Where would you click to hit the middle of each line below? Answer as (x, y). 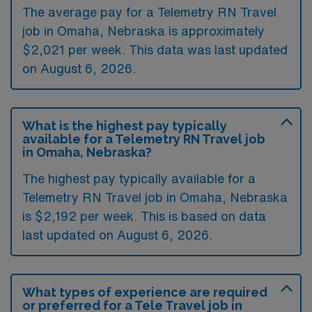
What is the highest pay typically (125, 126)
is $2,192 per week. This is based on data (144, 216)
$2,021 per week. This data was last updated (155, 49)
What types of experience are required (145, 292)
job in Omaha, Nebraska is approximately (143, 31)
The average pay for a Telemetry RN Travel (149, 12)
